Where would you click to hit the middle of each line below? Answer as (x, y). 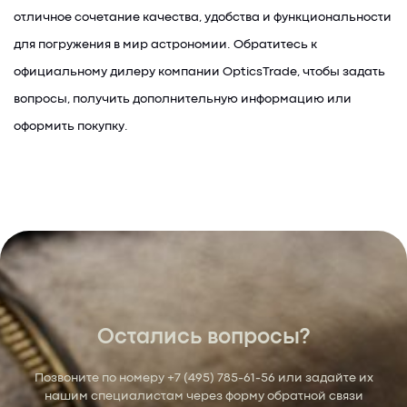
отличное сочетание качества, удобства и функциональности (203, 17)
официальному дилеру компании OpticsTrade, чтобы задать (199, 72)
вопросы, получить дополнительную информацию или (183, 99)
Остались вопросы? (203, 338)
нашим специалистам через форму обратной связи (203, 396)
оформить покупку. (71, 126)
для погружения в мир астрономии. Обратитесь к (165, 45)
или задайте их (324, 378)
